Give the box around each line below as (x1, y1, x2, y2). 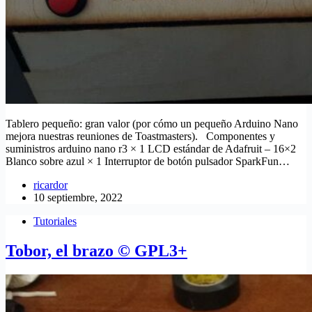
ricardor (33, 179, 68, 192)
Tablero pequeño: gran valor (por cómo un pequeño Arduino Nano (6, 118, 298, 130)
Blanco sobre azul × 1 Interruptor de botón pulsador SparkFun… (6, 155, 290, 168)
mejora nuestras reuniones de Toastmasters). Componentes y (6, 130, 275, 143)
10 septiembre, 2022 (33, 192, 123, 204)
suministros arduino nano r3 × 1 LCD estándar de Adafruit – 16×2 (6, 143, 296, 155)
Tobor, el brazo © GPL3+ (6, 242, 187, 260)
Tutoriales (33, 215, 77, 228)
